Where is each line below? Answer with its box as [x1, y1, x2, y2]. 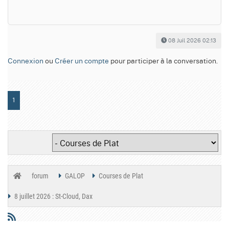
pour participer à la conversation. [109, 55, 218, 66]
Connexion [8, 55, 43, 66]
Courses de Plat [99, 172, 143, 180]
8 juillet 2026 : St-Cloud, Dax [14, 192, 93, 201]
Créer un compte [55, 55, 109, 66]
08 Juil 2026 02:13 [168, 36, 216, 45]
